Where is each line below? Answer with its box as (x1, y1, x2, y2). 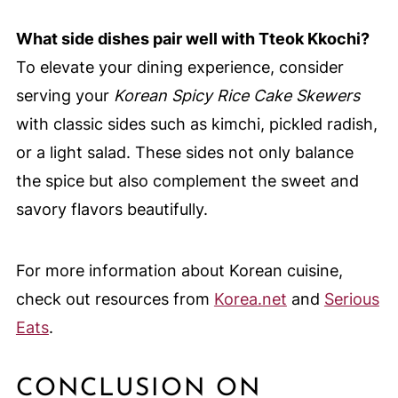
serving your (15, 85, 114, 105)
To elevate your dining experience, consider (15, 57, 344, 76)
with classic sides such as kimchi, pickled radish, (15, 114, 378, 133)
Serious (323, 289, 379, 308)
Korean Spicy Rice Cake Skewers (113, 85, 360, 105)
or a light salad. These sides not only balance (15, 142, 354, 162)
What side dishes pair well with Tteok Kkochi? (15, 28, 370, 48)
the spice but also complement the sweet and (15, 171, 359, 190)
